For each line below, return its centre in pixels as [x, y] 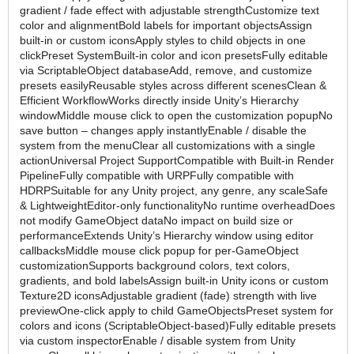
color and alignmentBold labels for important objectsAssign [166, 25]
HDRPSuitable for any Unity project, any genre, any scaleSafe [174, 190]
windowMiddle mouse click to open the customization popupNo [176, 115]
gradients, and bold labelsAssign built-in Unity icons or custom [174, 280]
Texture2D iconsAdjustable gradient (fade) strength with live [168, 295]
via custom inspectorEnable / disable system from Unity [158, 340]
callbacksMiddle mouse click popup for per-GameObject [159, 250]
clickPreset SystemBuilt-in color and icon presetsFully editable [174, 55]
